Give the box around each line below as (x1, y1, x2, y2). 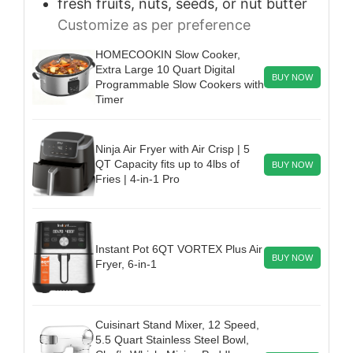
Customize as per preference (58, 16, 251, 33)
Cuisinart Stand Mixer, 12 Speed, (95, 318, 259, 332)
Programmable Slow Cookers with (95, 77, 264, 91)
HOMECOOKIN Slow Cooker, (95, 47, 240, 61)
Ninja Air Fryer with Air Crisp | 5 (95, 142, 250, 155)
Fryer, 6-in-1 (95, 258, 157, 271)
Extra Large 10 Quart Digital (95, 62, 235, 76)
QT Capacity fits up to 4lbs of (95, 157, 240, 170)
